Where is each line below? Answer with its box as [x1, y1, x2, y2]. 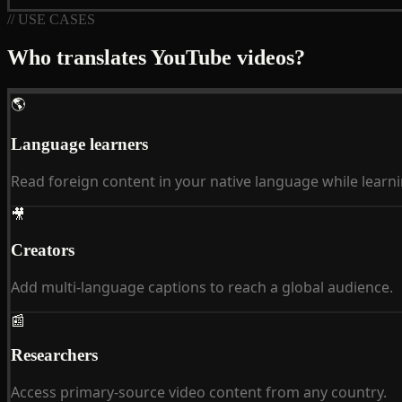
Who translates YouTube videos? [7, 45, 305, 69]
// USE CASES [7, 11, 95, 27]
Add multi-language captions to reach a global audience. [11, 276, 393, 297]
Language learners [11, 135, 148, 154]
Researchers [11, 345, 98, 365]
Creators [11, 240, 74, 259]
